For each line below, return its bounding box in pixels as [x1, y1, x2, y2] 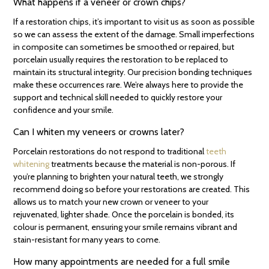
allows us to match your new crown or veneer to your [13, 196, 209, 208]
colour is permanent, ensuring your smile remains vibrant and [13, 222, 238, 233]
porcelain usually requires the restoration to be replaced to [13, 54, 229, 65]
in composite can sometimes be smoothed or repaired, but [13, 41, 235, 53]
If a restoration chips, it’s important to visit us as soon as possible [13, 16, 255, 28]
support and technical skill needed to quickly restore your [13, 92, 223, 103]
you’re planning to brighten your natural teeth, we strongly [13, 171, 224, 183]
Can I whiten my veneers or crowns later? [13, 126, 185, 138]
